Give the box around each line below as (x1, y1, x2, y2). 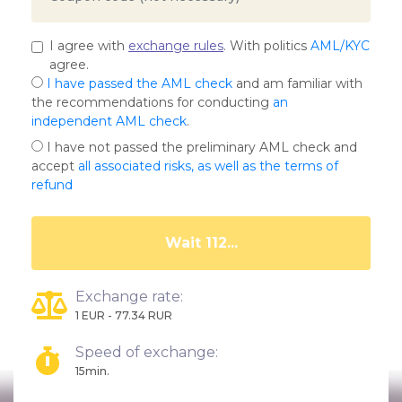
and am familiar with (232, 75, 363, 92)
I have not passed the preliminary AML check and (43, 139, 357, 155)
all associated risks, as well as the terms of (78, 158, 338, 174)
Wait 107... (162, 234, 240, 251)
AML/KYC (310, 38, 370, 54)
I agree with (49, 38, 128, 54)
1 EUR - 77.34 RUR (75, 309, 172, 322)
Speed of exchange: (75, 344, 218, 361)
